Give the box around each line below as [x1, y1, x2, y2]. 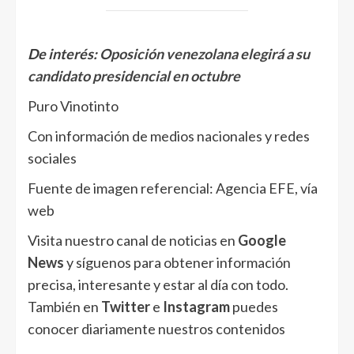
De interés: [28, 45, 100, 63]
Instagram [163, 298, 230, 316]
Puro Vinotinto [28, 97, 119, 115]
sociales [28, 149, 77, 168]
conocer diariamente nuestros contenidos [28, 320, 285, 338]
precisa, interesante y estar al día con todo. [28, 276, 288, 294]
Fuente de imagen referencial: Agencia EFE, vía [28, 179, 318, 198]
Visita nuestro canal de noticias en [28, 232, 238, 250]
